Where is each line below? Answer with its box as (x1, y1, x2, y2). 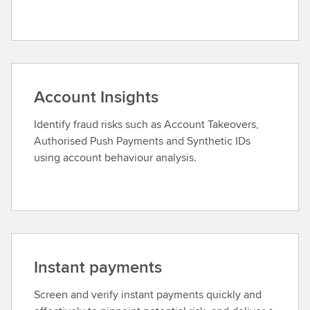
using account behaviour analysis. (34, 149, 197, 166)
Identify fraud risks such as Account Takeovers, (34, 116, 259, 133)
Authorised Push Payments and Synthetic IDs (34, 133, 250, 149)
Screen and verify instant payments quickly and (34, 286, 262, 303)
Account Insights (34, 84, 158, 109)
